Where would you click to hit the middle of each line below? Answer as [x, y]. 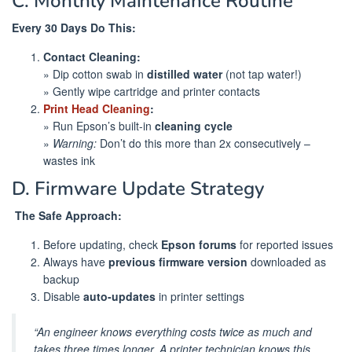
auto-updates [119, 296]
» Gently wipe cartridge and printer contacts [152, 92]
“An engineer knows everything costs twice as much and [173, 331]
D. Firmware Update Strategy [138, 188]
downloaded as [287, 261]
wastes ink [69, 161]
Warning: [75, 143]
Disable [63, 296]
